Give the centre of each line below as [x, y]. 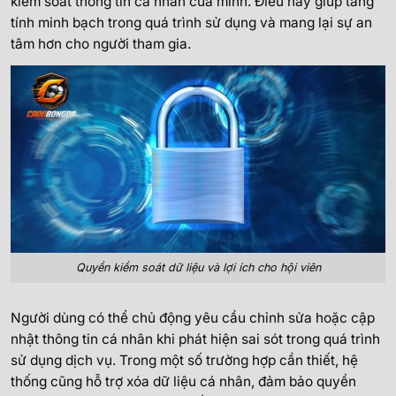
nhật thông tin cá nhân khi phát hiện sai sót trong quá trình [195, 339]
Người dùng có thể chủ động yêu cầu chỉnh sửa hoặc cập [193, 318]
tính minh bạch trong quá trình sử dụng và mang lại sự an [191, 23]
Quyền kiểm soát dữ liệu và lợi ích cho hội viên [198, 268]
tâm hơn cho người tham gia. [101, 44]
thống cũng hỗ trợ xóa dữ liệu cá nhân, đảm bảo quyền [183, 382]
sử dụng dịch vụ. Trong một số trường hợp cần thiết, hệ [184, 361]
